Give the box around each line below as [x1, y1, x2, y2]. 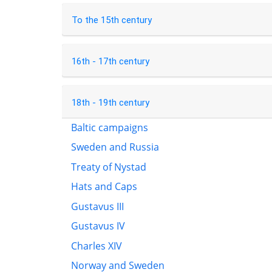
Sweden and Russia [71, 140, 159, 154]
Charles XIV [71, 239, 122, 253]
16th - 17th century [71, 56, 149, 67]
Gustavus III [71, 199, 124, 213]
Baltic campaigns [71, 120, 148, 134]
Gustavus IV [71, 219, 125, 233]
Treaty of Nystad [71, 160, 146, 174]
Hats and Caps [71, 180, 137, 194]
